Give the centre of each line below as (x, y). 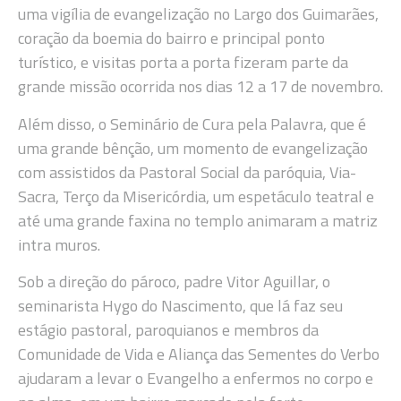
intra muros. (59, 244)
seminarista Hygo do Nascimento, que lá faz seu (180, 305)
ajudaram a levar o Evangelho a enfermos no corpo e (196, 378)
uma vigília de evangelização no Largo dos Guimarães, (198, 14)
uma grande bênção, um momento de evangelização (193, 148)
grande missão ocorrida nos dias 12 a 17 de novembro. (200, 87)
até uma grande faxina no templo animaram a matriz (198, 220)
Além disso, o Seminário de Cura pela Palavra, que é (192, 124)
